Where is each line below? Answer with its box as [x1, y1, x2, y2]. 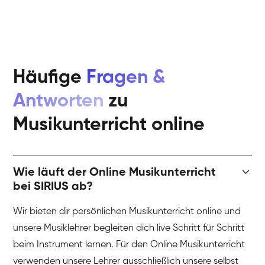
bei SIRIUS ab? [13, 181, 93, 193]
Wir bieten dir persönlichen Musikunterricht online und [13, 207, 241, 217]
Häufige [13, 68, 87, 88]
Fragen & [86, 68, 166, 88]
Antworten [13, 92, 104, 111]
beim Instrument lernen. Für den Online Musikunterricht [13, 240, 245, 250]
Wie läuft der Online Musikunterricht [13, 167, 216, 179]
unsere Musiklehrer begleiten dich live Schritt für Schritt [13, 224, 245, 234]
